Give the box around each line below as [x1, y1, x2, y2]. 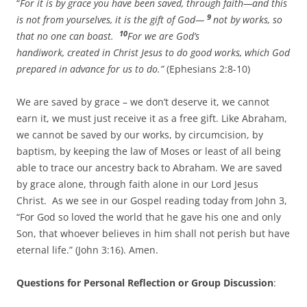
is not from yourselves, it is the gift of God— [16, 12, 207, 26]
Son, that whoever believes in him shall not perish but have [16, 226, 290, 240]
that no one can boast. [16, 29, 119, 42]
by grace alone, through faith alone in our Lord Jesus [16, 177, 258, 191]
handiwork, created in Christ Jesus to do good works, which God [16, 45, 290, 59]
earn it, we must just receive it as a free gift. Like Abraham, [16, 111, 287, 125]
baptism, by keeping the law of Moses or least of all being [16, 144, 281, 158]
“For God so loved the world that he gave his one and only [16, 210, 281, 223]
